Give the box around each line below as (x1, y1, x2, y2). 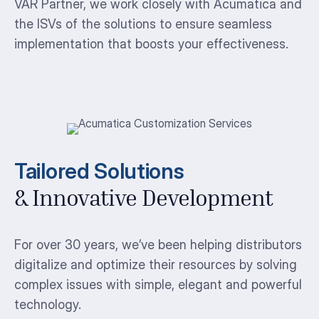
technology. (14, 296, 81, 312)
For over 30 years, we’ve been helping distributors (14, 236, 302, 252)
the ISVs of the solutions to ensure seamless (14, 16, 272, 32)
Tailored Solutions (14, 158, 184, 184)
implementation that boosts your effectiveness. (14, 36, 288, 52)
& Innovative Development (14, 191, 273, 211)
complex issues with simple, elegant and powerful (14, 276, 302, 292)
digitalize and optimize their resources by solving (14, 256, 297, 272)
